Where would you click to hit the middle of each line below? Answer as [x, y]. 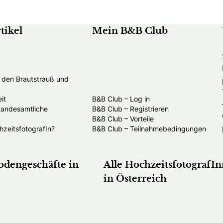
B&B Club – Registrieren [130, 109]
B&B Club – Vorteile [123, 118]
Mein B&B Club [130, 31]
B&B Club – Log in [121, 99]
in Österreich [135, 179]
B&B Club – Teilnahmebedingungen [149, 128]
